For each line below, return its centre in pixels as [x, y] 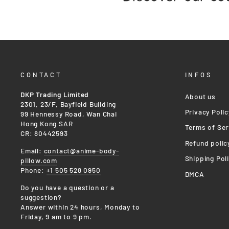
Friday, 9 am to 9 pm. [56, 216]
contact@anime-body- [81, 150]
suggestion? [41, 197]
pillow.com [39, 160]
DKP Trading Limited [55, 94]
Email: [32, 150]
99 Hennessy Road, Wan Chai [69, 113]
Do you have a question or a [67, 187]
